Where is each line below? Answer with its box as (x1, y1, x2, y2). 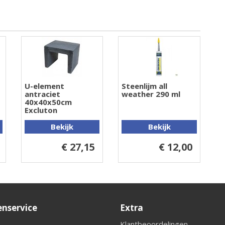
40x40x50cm (24, 97, 72, 107)
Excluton (24, 105, 57, 116)
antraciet (24, 89, 60, 99)
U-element (24, 81, 64, 91)
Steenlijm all (122, 81, 168, 91)
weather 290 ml (122, 89, 181, 99)
